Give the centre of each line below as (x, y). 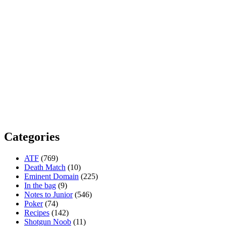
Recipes (37, 213)
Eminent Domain (51, 177)
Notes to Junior (48, 195)
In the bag (40, 186)
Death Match (45, 167)
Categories (32, 137)
